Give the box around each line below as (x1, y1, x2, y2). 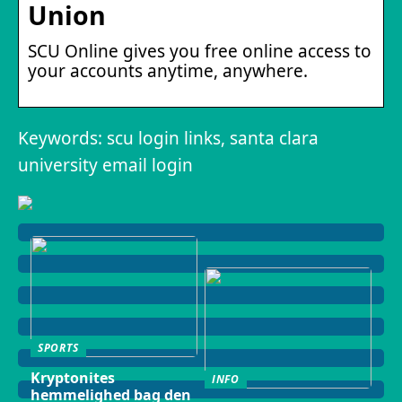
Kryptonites (30, 368, 115, 389)
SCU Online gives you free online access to (28, 39, 371, 63)
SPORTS (37, 339, 79, 355)
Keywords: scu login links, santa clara (18, 126, 319, 150)
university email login (18, 153, 193, 177)
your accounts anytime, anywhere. (28, 58, 308, 83)
